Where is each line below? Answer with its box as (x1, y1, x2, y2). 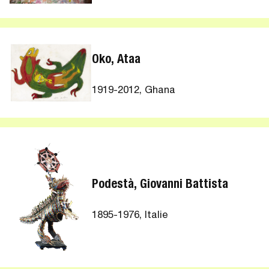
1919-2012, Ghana (92, 86, 176, 97)
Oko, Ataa (92, 54, 141, 67)
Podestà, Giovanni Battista (92, 178, 229, 192)
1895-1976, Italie (92, 211, 169, 222)
